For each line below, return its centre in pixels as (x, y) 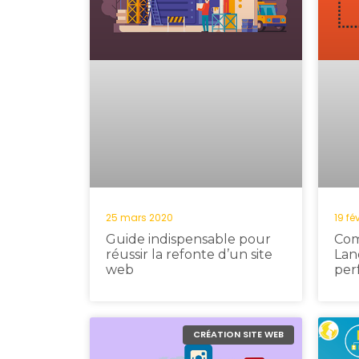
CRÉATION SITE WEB (238, 335)
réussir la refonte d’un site (189, 254)
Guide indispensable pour (188, 239)
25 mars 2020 (139, 217)
